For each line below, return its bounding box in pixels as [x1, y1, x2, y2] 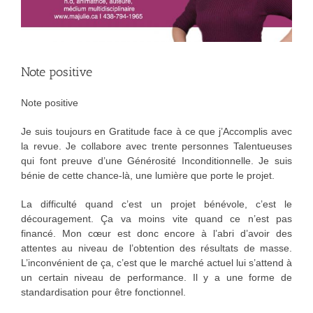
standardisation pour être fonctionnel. [20, 286, 186, 298]
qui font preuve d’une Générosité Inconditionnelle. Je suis [20, 155, 293, 166]
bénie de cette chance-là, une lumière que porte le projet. [20, 170, 275, 181]
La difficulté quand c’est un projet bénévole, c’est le [20, 198, 293, 210]
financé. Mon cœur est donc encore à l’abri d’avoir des [20, 228, 293, 239]
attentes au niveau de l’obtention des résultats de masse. [20, 242, 293, 254]
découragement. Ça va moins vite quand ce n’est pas [20, 213, 293, 224]
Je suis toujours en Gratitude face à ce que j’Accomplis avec [20, 126, 293, 137]
